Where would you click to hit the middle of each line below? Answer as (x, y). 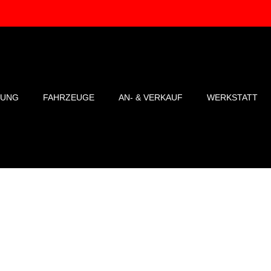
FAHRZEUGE (68, 97)
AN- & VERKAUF (150, 97)
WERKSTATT (232, 97)
